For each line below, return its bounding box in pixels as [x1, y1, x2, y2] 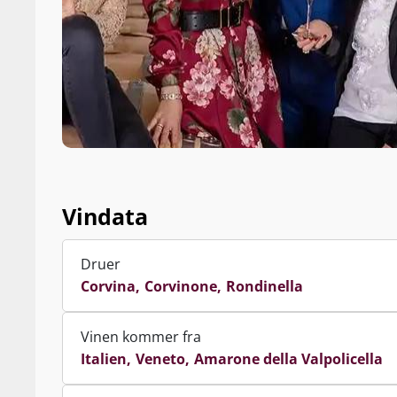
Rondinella [226, 276, 303, 296]
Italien [81, 349, 127, 369]
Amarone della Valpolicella [194, 349, 383, 369]
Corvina [81, 276, 136, 296]
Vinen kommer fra [81, 327, 201, 346]
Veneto [136, 349, 185, 369]
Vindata [62, 201, 148, 231]
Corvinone [144, 276, 217, 296]
